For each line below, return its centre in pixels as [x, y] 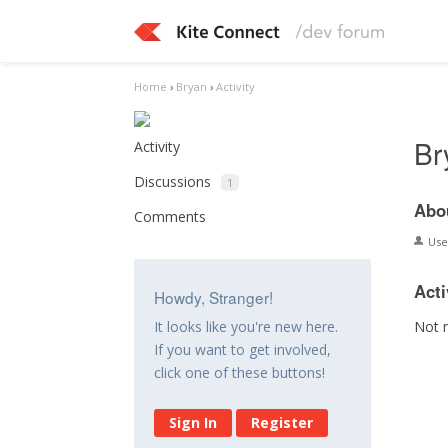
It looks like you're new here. [246, 326]
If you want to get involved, [243, 349]
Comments [170, 216]
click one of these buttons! [240, 372]
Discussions [173, 181]
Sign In [193, 422]
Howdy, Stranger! [214, 297]
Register [282, 422]
